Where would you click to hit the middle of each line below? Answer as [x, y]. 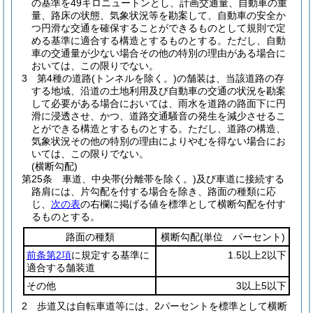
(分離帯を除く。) [159, 179]
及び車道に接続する [240, 179]
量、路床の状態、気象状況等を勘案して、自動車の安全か [159, 15]
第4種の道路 [64, 78]
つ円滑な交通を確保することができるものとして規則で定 [159, 28]
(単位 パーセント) [242, 237]
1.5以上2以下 [257, 255]
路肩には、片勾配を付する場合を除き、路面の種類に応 [154, 191]
